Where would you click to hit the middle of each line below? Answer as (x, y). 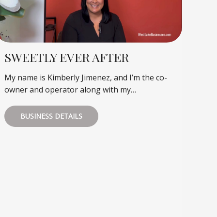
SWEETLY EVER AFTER (67, 57)
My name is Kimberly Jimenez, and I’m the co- (86, 78)
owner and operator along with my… (70, 90)
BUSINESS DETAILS (52, 116)
